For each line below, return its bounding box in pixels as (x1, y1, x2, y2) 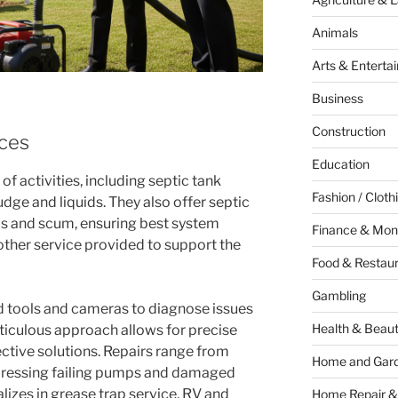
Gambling (311, 288, 366, 304)
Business (311, 91, 363, 107)
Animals (311, 25, 358, 41)
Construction (311, 123, 386, 139)
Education (311, 156, 370, 172)
